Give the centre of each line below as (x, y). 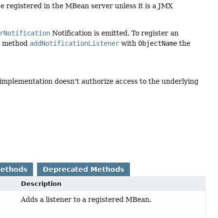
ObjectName (158, 44)
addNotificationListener (75, 44)
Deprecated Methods (84, 170)
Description (41, 184)
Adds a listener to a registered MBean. (86, 200)
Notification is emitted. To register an (115, 33)
